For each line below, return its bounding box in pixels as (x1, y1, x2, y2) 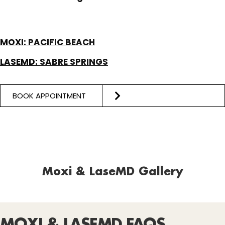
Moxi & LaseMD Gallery (42, 166, 183, 179)
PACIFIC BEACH (28, 36, 95, 49)
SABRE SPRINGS (40, 56, 108, 68)
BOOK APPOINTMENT (13, 90, 86, 101)
